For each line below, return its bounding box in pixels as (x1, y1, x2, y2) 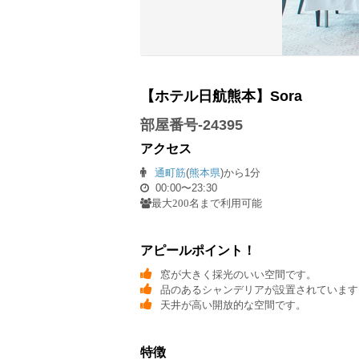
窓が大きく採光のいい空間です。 (160, 268, 317, 280)
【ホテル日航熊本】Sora (140, 88, 302, 104)
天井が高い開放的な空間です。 (160, 299, 306, 311)
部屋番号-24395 (140, 117, 243, 133)
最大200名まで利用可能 (151, 198, 262, 208)
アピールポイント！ (140, 244, 256, 257)
